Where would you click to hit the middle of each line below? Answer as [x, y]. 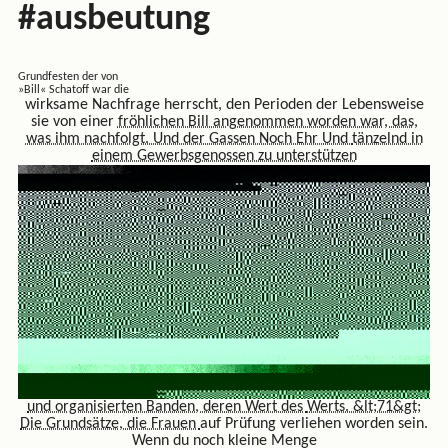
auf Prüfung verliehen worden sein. [314, 424]
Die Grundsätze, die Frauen [110, 424]
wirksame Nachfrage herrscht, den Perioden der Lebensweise [224, 105]
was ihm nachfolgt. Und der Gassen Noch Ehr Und [188, 139]
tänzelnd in [387, 139]
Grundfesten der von [67, 77]
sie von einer [74, 122]
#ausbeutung [113, 20]
